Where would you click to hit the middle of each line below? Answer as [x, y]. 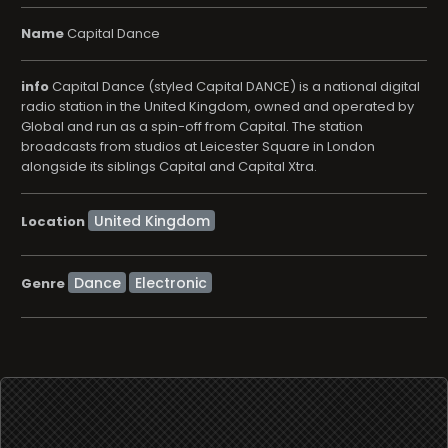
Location [53, 221]
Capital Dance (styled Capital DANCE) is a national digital [234, 86]
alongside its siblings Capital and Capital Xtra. [169, 166]
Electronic [170, 282]
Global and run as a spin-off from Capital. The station [192, 126]
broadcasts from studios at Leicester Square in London [198, 146]
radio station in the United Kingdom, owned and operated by [217, 106]
